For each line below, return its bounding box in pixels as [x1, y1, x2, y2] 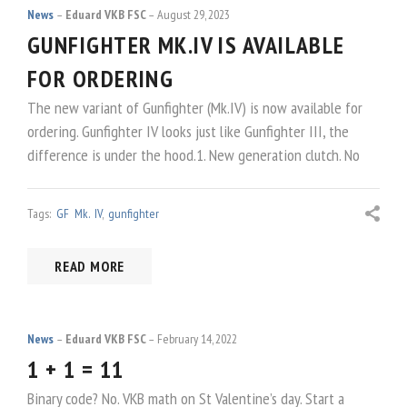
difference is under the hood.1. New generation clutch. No [27, 144, 360, 165]
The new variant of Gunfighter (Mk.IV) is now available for [27, 96, 362, 118]
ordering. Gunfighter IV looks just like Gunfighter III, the [27, 120, 349, 142]
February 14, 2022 [157, 330, 238, 347]
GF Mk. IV [56, 205, 102, 223]
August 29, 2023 [157, 5, 231, 23]
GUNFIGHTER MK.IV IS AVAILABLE [27, 29, 345, 60]
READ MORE [55, 256, 125, 275]
